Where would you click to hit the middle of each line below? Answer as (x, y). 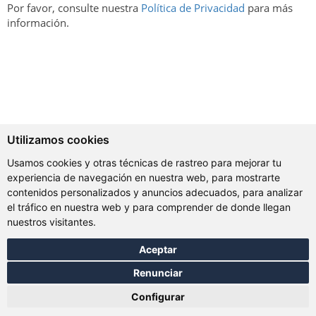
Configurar (158, 296)
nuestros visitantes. (51, 222)
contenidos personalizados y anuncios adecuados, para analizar (155, 192)
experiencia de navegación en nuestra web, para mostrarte (144, 177)
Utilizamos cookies (58, 140)
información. (38, 23)
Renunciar (158, 273)
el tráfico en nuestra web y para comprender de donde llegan (149, 207)
